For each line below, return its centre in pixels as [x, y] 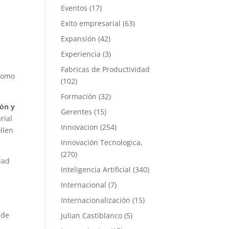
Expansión [79, 39]
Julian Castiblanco [92, 215]
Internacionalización [96, 200]
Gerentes [77, 112]
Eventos [74, 8]
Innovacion [80, 127]
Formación [79, 96]
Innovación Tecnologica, [102, 142]
